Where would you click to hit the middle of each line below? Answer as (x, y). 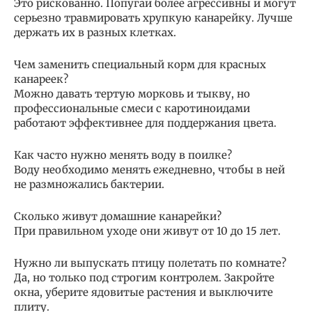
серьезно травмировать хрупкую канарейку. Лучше (153, 17)
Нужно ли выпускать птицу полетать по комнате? (150, 263)
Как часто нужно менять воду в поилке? (123, 155)
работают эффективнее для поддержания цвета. (145, 123)
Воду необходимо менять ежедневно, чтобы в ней (149, 169)
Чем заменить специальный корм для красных (140, 64)
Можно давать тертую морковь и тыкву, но (132, 93)
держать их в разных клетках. (95, 32)
